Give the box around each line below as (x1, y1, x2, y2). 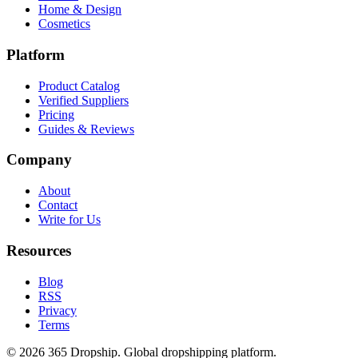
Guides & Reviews (38, 121, 134, 136)
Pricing (38, 107, 74, 121)
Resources (6, 241, 71, 259)
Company (6, 151, 72, 169)
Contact (38, 198, 78, 213)
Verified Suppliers (38, 93, 129, 107)
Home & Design (38, 2, 121, 17)
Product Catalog (38, 78, 120, 93)
